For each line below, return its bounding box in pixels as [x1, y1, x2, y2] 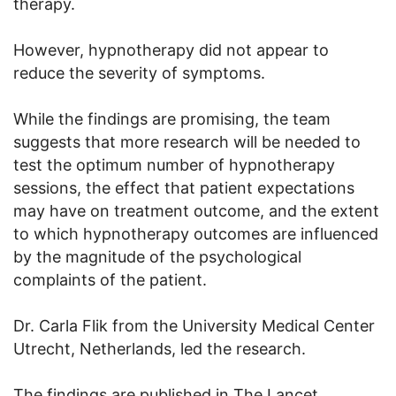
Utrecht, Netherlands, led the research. [13, 339, 306, 358]
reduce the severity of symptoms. [13, 64, 265, 82]
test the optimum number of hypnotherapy [13, 156, 335, 174]
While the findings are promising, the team [13, 110, 331, 128]
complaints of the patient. [13, 270, 207, 289]
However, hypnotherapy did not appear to [13, 41, 329, 59]
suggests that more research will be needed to [13, 133, 361, 151]
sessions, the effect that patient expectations [13, 179, 354, 197]
